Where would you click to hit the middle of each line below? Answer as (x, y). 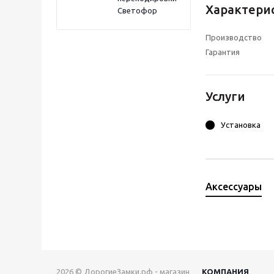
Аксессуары (234, 187)
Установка (241, 125)
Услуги (225, 97)
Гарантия (223, 52)
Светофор (137, 10)
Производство (234, 38)
